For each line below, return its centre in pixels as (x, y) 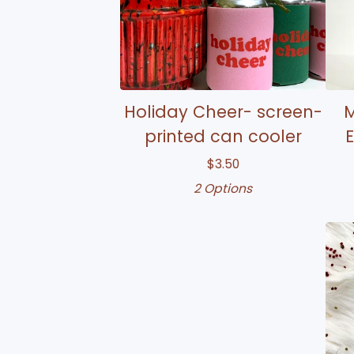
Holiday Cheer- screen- (223, 111)
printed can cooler (223, 136)
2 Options (223, 188)
